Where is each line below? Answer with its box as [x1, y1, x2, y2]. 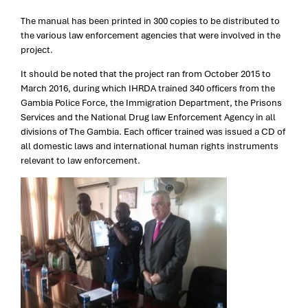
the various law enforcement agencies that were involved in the [21, 29, 280, 41]
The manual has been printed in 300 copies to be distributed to [21, 14, 280, 27]
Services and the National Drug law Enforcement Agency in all [21, 111, 276, 123]
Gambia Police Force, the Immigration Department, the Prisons [21, 96, 282, 109]
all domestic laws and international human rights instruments [21, 140, 278, 152]
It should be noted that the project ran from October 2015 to [21, 67, 271, 80]
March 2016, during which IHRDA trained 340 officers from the [21, 82, 275, 94]
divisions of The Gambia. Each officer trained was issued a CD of [21, 125, 285, 137]
